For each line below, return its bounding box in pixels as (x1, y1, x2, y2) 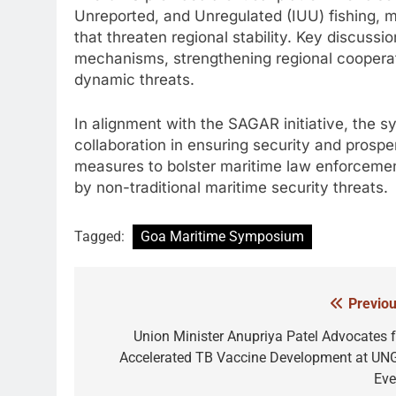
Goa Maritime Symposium (141, 228, 304, 246)
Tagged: (74, 228, 128, 246)
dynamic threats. (74, 71, 194, 89)
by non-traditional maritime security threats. (74, 178, 388, 196)
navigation (91, 328, 190, 354)
